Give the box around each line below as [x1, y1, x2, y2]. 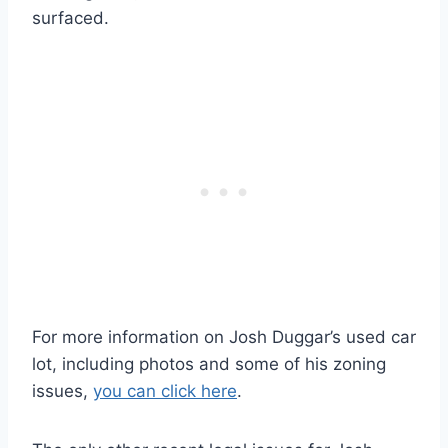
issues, [32, 380, 93, 401]
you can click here [93, 380, 237, 401]
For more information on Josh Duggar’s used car [32, 326, 416, 347]
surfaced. [32, 7, 109, 28]
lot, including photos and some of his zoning [32, 353, 386, 374]
